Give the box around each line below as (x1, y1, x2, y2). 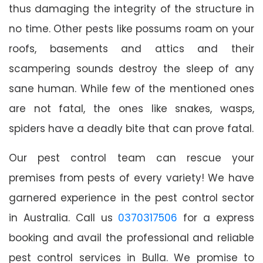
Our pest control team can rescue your (9, 150, 254, 165)
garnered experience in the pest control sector (9, 190, 254, 205)
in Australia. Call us (9, 210, 119, 225)
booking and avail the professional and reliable (9, 230, 254, 245)
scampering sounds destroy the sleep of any (9, 61, 254, 76)
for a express (177, 210, 255, 225)
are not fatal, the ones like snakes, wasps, (9, 101, 254, 116)
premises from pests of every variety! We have (9, 170, 254, 185)
